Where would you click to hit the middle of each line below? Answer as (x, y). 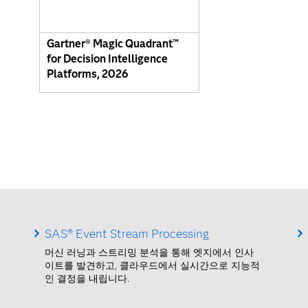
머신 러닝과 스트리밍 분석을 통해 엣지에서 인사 (149, 253)
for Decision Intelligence (107, 59)
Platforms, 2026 (87, 74)
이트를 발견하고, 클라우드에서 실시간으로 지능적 (152, 266)
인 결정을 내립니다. (87, 279)
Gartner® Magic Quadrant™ (113, 44)
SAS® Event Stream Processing (126, 233)
